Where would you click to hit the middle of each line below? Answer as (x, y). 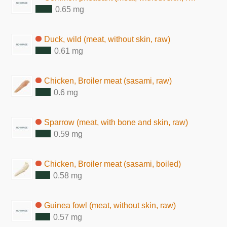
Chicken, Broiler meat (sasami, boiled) (113, 164)
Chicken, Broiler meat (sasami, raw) (108, 81)
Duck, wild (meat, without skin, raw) (107, 39)
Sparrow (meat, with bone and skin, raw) (116, 122)
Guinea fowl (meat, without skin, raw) (110, 205)
